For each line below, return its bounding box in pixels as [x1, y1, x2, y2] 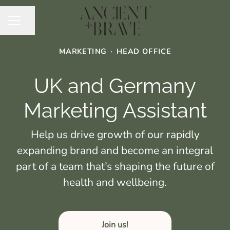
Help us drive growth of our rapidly [30, 127, 200, 142]
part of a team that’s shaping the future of [15, 159, 215, 174]
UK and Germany [34, 73, 196, 98]
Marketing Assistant [23, 98, 207, 122]
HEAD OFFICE [116, 47, 171, 56]
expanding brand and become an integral [17, 143, 213, 158]
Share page [20, 20, 62, 31]
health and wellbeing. [63, 175, 167, 189]
